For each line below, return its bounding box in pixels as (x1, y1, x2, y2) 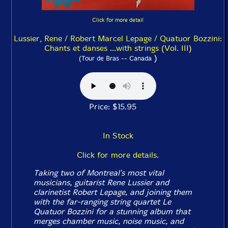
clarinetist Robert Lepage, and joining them (34, 187, 192, 197)
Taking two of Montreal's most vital (34, 168, 164, 178)
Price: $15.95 (89, 102, 147, 111)
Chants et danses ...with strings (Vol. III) (44, 43, 192, 53)
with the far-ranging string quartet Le (34, 197, 172, 207)
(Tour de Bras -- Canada (78, 54, 152, 62)
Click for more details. (77, 150, 159, 160)
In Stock (102, 131, 133, 140)
